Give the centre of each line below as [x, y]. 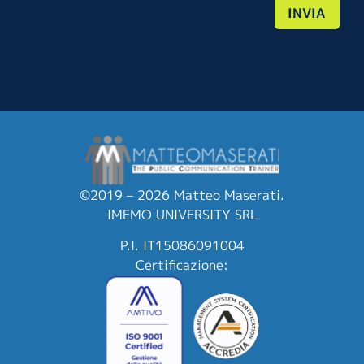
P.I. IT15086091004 [182, 246]
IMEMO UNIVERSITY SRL [182, 214]
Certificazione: [182, 265]
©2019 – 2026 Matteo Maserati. [182, 195]
